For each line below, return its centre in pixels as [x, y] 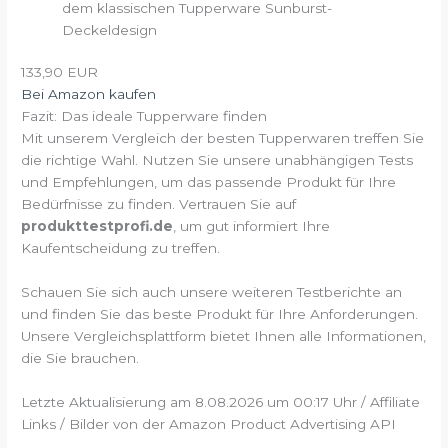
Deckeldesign [110, 29]
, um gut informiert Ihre [252, 226]
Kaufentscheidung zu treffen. [121, 248]
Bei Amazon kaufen [89, 94]
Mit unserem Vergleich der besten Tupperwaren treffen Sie [223, 138]
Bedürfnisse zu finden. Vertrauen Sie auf [159, 204]
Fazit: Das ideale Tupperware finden [144, 116]
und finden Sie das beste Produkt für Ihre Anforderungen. [220, 314]
